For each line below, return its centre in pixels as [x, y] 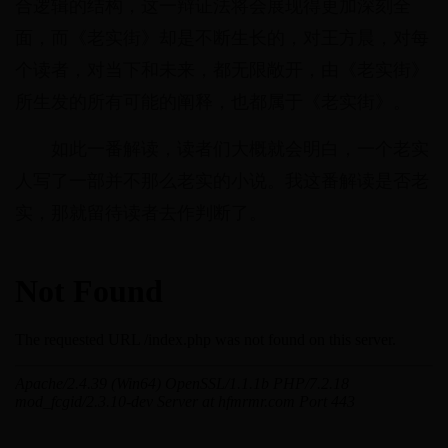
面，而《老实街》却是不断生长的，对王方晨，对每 [222, 38]
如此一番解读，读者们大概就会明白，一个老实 [240, 149]
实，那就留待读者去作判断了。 [141, 213]
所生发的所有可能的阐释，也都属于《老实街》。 [213, 102]
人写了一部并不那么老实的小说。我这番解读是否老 [222, 181]
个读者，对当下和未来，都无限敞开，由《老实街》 [222, 70]
